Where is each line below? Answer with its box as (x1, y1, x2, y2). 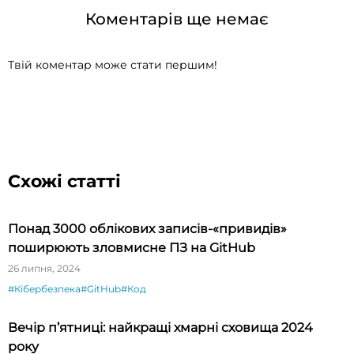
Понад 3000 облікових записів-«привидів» (8, 220, 287, 236)
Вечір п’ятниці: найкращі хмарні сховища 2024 (8, 319, 313, 335)
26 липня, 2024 (8, 262, 81, 274)
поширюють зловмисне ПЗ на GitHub (8, 239, 255, 255)
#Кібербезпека (8, 282, 81, 295)
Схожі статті (8, 170, 121, 192)
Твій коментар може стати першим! (8, 57, 217, 72)
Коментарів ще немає (85, 9, 269, 28)
